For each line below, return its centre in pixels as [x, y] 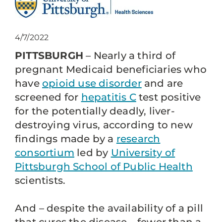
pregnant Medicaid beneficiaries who [111, 69]
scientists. [43, 180]
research [138, 139]
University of [143, 153]
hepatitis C [109, 97]
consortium [45, 153]
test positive [168, 97]
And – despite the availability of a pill [109, 208]
